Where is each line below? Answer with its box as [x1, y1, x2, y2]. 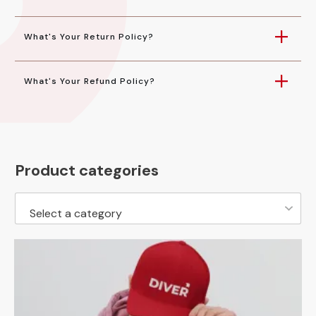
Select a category [30, 205, 122, 221]
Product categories [15, 159, 159, 181]
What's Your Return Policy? [24, 30, 154, 42]
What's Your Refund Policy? [24, 75, 155, 87]
